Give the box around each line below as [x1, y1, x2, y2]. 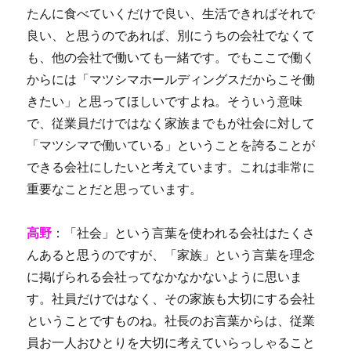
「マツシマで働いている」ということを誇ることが [27, 138, 316, 152]
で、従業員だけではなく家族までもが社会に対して [27, 116, 316, 130]
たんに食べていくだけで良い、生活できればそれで [27, 6, 316, 20]
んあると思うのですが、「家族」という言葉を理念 [27, 248, 316, 262]
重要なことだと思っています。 [27, 182, 203, 196]
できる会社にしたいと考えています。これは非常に [27, 160, 316, 174]
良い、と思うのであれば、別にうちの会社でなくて [27, 28, 316, 42]
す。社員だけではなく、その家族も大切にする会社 [27, 291, 316, 306]
